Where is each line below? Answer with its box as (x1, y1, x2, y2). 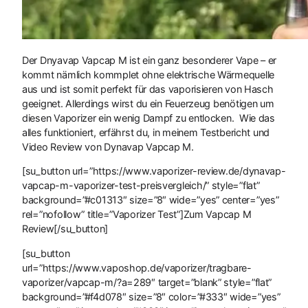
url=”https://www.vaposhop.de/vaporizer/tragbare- (22, 261, 252, 274)
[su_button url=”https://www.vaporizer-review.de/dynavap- (22, 165, 286, 177)
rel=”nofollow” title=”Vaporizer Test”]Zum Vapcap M (22, 208, 252, 221)
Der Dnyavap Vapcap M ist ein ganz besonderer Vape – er (22, 54, 277, 66)
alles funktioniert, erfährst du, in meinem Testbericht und (22, 126, 270, 138)
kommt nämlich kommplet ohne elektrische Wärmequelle (22, 68, 275, 80)
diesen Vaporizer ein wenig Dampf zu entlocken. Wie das (22, 111, 275, 124)
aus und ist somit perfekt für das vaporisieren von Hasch (22, 82, 274, 95)
